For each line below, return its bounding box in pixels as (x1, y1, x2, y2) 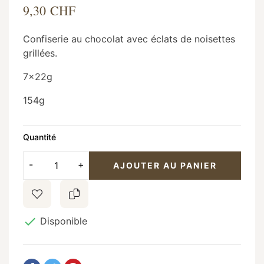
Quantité (23, 131, 56, 142)
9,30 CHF (23, 1, 75, 19)
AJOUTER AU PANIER (113, 160, 217, 171)
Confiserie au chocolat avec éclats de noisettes (23, 32, 235, 45)
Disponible (37, 214, 87, 227)
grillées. (23, 47, 57, 59)
